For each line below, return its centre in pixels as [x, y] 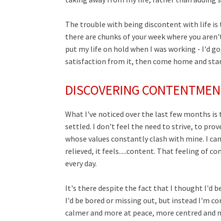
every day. [81, 163]
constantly [130, 139]
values [99, 139]
